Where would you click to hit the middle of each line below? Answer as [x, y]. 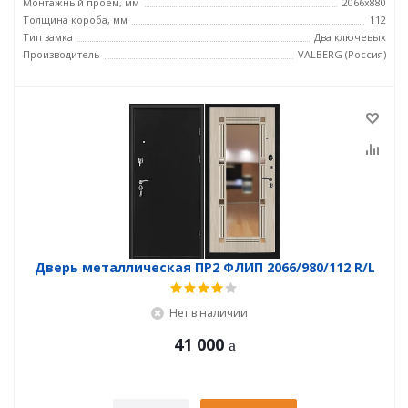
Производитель [61, 54]
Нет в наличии [208, 313]
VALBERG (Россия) [342, 54]
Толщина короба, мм [75, 20]
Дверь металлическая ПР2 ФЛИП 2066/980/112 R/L [204, 267]
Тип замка [48, 37]
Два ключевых [350, 37]
